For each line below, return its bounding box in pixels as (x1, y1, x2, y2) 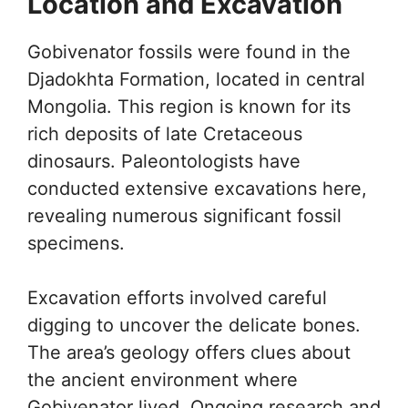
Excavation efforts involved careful (27, 287, 327, 309)
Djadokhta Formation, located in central (27, 68, 365, 90)
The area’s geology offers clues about (27, 342, 351, 363)
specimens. (27, 232, 125, 254)
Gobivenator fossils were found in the (27, 41, 351, 63)
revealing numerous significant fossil (27, 205, 342, 227)
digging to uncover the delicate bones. (27, 314, 361, 336)
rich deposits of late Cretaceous (27, 123, 302, 145)
